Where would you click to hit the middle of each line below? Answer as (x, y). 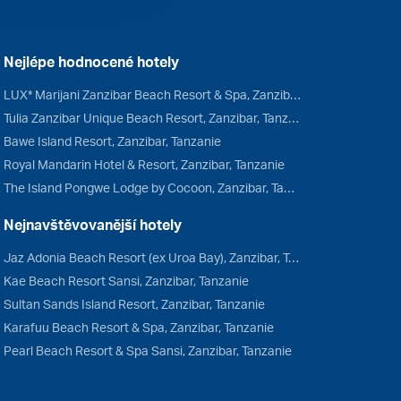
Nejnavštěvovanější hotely (92, 225)
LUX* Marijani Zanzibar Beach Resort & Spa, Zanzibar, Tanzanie (295, 94)
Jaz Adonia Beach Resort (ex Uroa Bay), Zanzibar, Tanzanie (293, 257)
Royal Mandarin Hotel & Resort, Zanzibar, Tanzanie (144, 164)
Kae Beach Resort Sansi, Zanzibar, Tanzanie (126, 281)
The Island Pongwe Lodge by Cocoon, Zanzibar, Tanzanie (289, 188)
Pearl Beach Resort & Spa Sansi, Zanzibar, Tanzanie (147, 350)
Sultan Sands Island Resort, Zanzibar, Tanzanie (134, 304)
